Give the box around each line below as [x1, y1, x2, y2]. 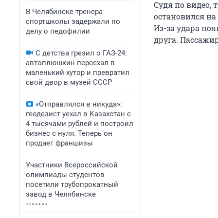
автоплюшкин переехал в [26, 58, 115, 67]
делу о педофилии [26, 27, 90, 36]
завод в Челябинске [26, 190, 96, 199]
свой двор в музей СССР [26, 78, 112, 87]
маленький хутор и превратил [26, 68, 129, 77]
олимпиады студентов [26, 170, 105, 179]
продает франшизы [26, 139, 93, 147]
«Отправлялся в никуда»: [36, 100, 122, 109]
